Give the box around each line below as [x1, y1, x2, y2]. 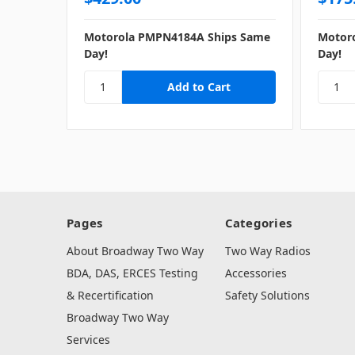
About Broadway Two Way [67, 243, 204, 259]
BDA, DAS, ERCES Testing [67, 265, 198, 281]
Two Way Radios [224, 243, 311, 259]
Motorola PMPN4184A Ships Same [84, 29, 270, 44]
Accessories [224, 265, 287, 281]
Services [67, 332, 110, 348]
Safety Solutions [224, 288, 310, 303]
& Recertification [67, 288, 154, 303]
